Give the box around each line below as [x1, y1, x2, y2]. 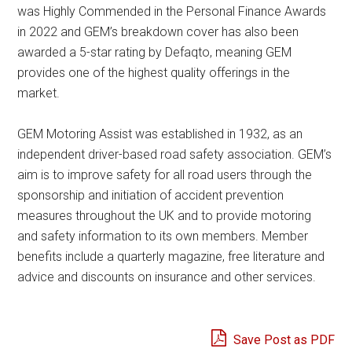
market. [17, 86, 60, 101]
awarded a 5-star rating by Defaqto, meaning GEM [17, 45, 292, 60]
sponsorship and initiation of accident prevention [17, 188, 284, 203]
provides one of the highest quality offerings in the [17, 65, 291, 80]
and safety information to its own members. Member [17, 229, 309, 244]
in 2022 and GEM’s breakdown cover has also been [17, 24, 299, 39]
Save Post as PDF [229, 332, 335, 347]
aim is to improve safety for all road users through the [17, 167, 313, 182]
